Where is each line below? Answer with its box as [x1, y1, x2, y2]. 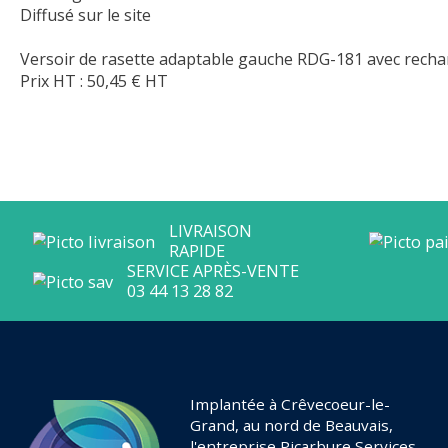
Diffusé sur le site [20, 4, 151, 27]
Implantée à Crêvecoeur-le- [190, 393, 390, 414]
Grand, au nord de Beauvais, [190, 414, 393, 435]
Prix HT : [20, 70, 87, 93]
